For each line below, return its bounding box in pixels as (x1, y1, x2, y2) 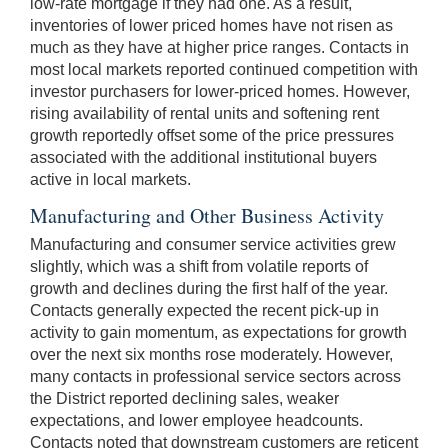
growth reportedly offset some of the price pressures (30, 126, 394, 144)
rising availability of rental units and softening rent (30, 104, 379, 122)
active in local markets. (30, 170, 191, 188)
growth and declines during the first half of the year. (30, 279, 388, 297)
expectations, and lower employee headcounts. (30, 411, 363, 429)
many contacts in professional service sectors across (30, 367, 401, 385)
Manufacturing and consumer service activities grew (30, 235, 396, 253)
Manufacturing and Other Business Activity (30, 201, 384, 229)
